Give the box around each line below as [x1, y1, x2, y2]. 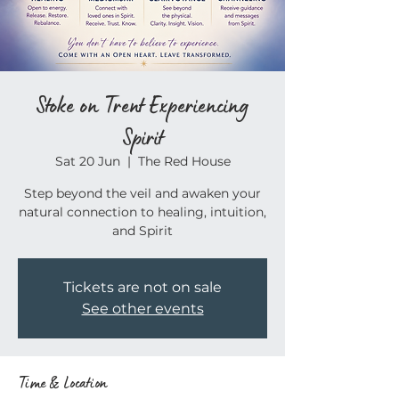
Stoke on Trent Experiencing [36, 87, 249, 122]
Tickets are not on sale [63, 278, 222, 296]
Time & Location [18, 369, 107, 395]
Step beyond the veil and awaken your [24, 184, 261, 201]
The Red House [137, 152, 231, 169]
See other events [81, 299, 204, 317]
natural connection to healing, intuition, [19, 203, 266, 220]
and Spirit [112, 222, 173, 239]
